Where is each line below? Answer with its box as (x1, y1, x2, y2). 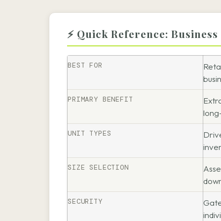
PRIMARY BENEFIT (68, 95, 133, 104)
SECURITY (68, 197, 103, 206)
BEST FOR (68, 61, 103, 70)
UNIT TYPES (68, 129, 111, 138)
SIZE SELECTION (68, 163, 129, 172)
